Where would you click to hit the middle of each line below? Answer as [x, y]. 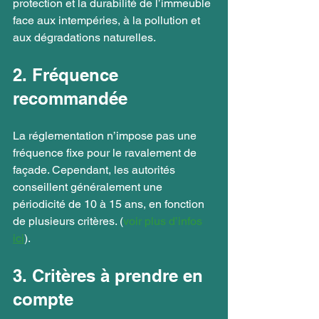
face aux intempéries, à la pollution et [108, 20]
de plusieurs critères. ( [68, 221]
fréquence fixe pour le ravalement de [106, 152]
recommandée [70, 98]
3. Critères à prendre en [110, 275]
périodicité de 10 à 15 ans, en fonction [110, 204]
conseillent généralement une [89, 187]
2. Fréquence [68, 74]
